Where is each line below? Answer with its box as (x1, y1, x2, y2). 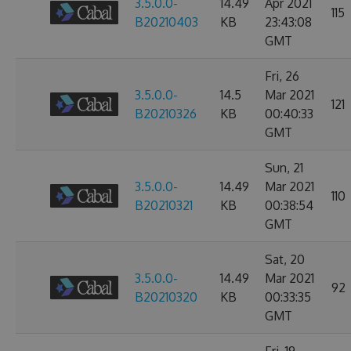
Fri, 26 (265, 68, 299, 84)
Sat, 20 (265, 251, 305, 267)
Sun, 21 (265, 160, 303, 175)
